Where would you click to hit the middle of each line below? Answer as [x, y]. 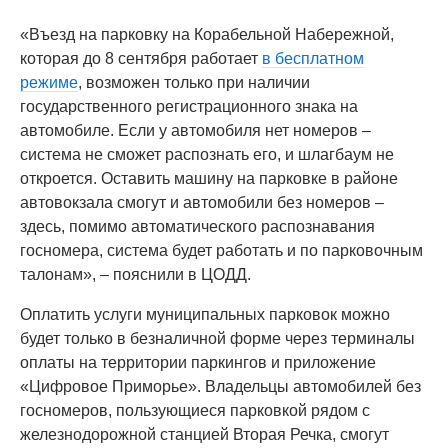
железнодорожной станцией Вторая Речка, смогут [204, 434]
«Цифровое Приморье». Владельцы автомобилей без [220, 386]
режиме [49, 82]
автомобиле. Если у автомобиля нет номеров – [195, 130]
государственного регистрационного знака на [189, 106]
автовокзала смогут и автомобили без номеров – [202, 202]
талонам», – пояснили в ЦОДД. [135, 274]
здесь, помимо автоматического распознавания [197, 226]
